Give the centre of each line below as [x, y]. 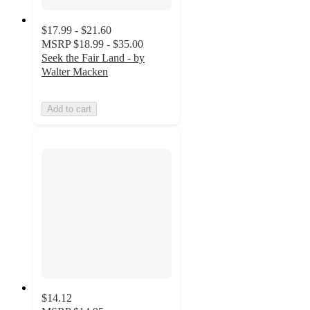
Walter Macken [75, 71]
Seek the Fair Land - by [93, 57]
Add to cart [69, 109]
